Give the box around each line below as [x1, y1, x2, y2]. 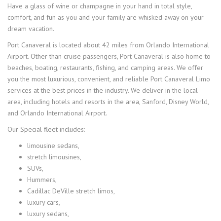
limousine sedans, [27, 141, 79, 150]
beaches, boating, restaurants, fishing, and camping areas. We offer [7, 63, 203, 72]
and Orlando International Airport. [7, 109, 107, 117]
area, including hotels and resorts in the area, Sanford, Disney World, [7, 97, 209, 106]
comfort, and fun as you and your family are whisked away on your [7, 13, 204, 22]
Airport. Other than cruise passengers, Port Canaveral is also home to [7, 52, 211, 61]
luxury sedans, [27, 209, 69, 218]
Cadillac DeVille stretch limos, [27, 186, 115, 195]
